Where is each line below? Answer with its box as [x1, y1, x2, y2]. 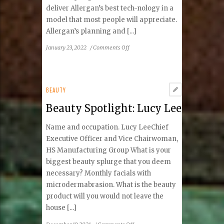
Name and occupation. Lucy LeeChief [46, 123, 169, 132]
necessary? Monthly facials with [46, 169, 151, 178]
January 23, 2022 [46, 44, 87, 51]
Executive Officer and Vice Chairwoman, [46, 134, 178, 143]
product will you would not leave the [46, 192, 164, 201]
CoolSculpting [129, 83, 163, 91]
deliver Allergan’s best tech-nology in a [46, 3, 174, 12]
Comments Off [93, 44, 130, 51]
